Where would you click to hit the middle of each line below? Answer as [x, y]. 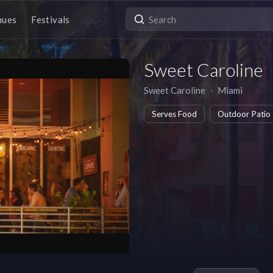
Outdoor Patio [244, 114]
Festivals [51, 19]
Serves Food [174, 114]
